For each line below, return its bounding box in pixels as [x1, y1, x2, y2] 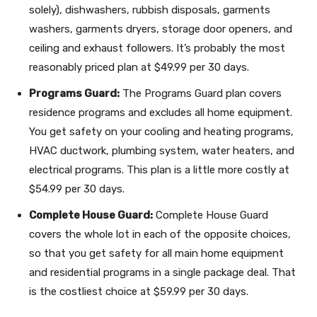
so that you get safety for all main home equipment [29, 247, 284, 260]
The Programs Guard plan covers [120, 87, 282, 100]
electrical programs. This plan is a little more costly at [29, 163, 289, 176]
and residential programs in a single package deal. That [29, 266, 296, 279]
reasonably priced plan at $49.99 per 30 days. [29, 61, 249, 74]
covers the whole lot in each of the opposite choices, [29, 228, 291, 241]
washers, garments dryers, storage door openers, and [29, 23, 292, 35]
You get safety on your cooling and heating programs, [29, 125, 294, 138]
